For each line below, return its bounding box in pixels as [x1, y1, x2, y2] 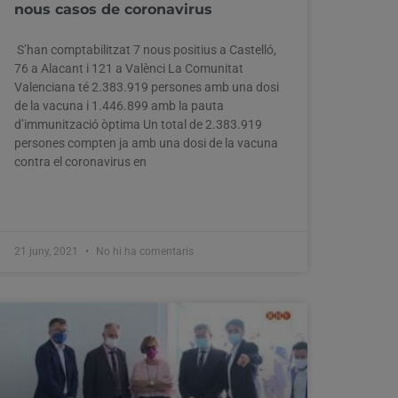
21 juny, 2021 [14, 244, 81, 258]
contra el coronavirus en [14, 154, 147, 169]
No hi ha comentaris [93, 244, 194, 258]
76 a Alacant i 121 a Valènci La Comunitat [14, 60, 243, 76]
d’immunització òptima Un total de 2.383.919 [14, 116, 262, 131]
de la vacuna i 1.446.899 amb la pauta [14, 98, 224, 113]
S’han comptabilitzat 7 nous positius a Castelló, [14, 42, 276, 57]
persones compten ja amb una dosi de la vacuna [14, 135, 278, 150]
